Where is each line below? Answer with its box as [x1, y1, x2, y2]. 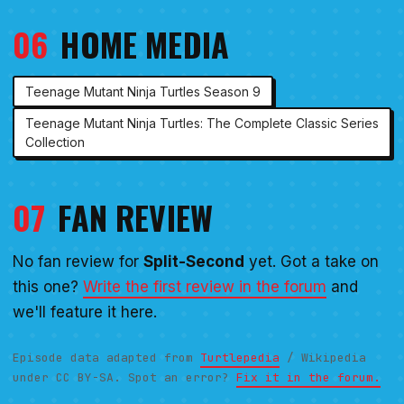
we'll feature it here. [13, 303, 157, 322]
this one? [13, 278, 83, 297]
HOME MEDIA [60, 20, 230, 69]
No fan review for [13, 252, 143, 271]
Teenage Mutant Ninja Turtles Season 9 [25, 84, 261, 100]
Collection [25, 134, 85, 151]
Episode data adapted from [13, 350, 200, 366]
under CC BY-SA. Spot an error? [13, 370, 236, 386]
